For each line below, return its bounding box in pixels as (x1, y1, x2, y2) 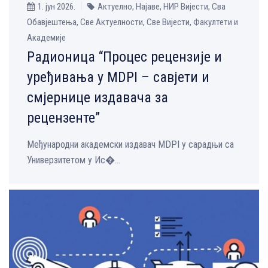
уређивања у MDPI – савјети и (27, 69, 209, 86)
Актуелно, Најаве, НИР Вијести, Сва (98, 1, 226, 13)
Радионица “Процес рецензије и (27, 48, 222, 66)
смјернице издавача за (27, 89, 168, 106)
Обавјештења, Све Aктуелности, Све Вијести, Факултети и (27, 17, 238, 28)
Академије (27, 32, 66, 44)
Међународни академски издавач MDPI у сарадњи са (27, 139, 234, 151)
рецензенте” (27, 109, 100, 127)
